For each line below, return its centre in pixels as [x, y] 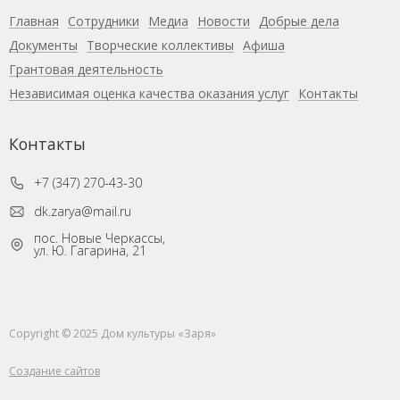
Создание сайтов [54, 371]
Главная [34, 21]
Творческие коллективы [160, 46]
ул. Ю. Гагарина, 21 [90, 250]
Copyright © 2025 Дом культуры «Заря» [112, 333]
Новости [224, 21]
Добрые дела [299, 21]
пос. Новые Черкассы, [100, 237]
